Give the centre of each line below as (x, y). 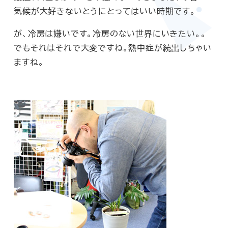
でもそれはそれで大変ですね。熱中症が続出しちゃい (113, 48)
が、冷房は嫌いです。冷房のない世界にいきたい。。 (110, 34)
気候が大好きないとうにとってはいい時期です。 (105, 11)
